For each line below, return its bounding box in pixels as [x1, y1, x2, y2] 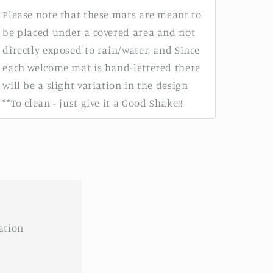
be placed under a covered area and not [2, 26, 196, 38]
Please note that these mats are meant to [2, 8, 202, 21]
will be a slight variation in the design [2, 79, 188, 91]
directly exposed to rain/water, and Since [2, 43, 200, 56]
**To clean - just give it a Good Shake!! [2, 96, 183, 109]
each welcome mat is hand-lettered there [2, 61, 200, 74]
